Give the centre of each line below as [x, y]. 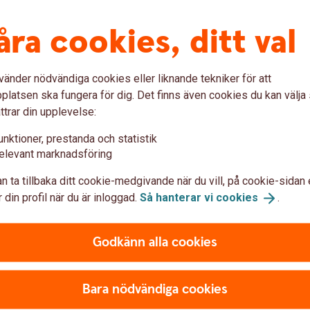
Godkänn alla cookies [155, 242]
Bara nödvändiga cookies [155, 289]
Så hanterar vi [178, 197]
